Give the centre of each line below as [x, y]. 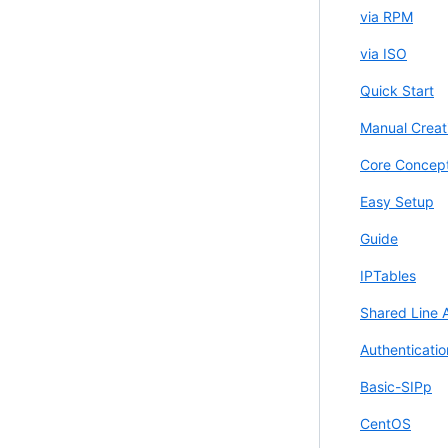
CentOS [385, 423]
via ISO [383, 53]
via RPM [386, 16]
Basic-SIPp [396, 386]
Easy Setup [397, 201]
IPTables [388, 275]
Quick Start [397, 90]
